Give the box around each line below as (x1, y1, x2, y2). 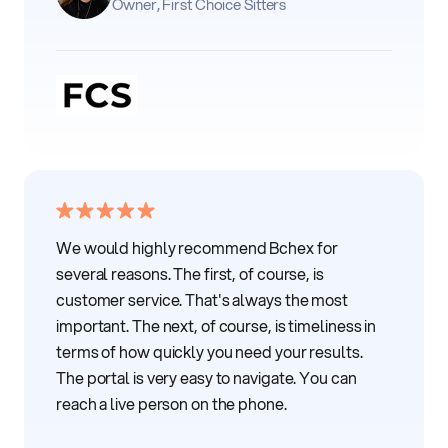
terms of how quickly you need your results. (56, 340, 363, 364)
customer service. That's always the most (56, 288, 348, 312)
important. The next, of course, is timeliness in (56, 314, 377, 338)
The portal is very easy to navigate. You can (56, 366, 357, 390)
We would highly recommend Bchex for (56, 236, 338, 260)
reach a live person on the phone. (56, 392, 287, 416)
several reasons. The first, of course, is (56, 262, 324, 286)
